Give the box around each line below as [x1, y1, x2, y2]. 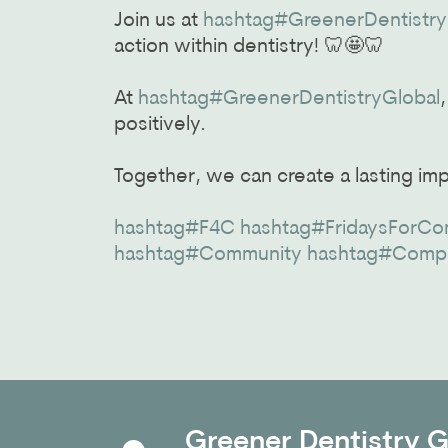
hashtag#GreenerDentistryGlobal [138, 89, 440, 110]
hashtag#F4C [114, 219, 235, 240]
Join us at [114, 11, 203, 32]
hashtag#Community [114, 245, 302, 266]
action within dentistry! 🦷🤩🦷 [114, 37, 384, 58]
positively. [114, 115, 206, 136]
